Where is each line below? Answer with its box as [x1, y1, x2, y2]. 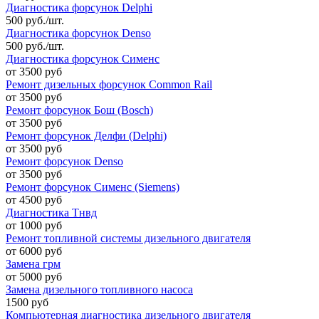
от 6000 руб [6, 244, 62, 257]
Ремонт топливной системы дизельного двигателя [6, 231, 251, 244]
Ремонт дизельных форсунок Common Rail [6, 78, 212, 90]
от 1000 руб [6, 219, 62, 231]
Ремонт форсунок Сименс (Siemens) [6, 180, 179, 193]
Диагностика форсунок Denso [6, 26, 151, 39]
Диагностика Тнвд [6, 206, 97, 219]
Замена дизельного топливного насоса [6, 283, 193, 296]
